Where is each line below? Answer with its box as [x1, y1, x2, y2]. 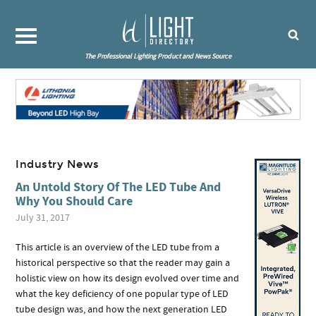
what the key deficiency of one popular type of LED [16, 287, 229, 300]
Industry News [16, 157, 99, 171]
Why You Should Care [16, 192, 133, 210]
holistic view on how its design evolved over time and [16, 272, 240, 285]
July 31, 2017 [16, 211, 71, 224]
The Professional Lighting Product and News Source [85, 51, 231, 61]
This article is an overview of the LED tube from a [16, 241, 220, 254]
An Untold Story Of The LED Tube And [16, 178, 221, 196]
